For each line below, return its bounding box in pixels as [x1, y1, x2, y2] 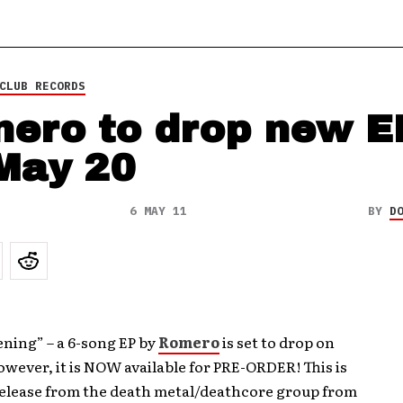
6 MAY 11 [129, 203, 187, 219]
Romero [157, 331, 219, 353]
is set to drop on [219, 331, 335, 353]
